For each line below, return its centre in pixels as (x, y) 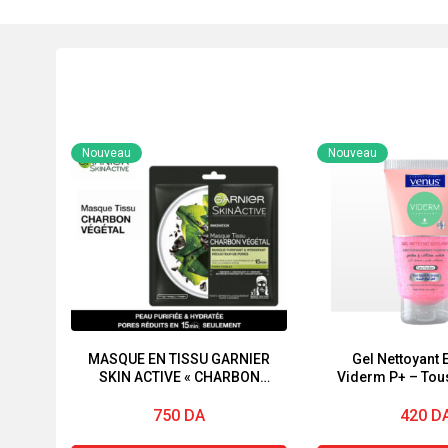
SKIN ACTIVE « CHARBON (179, 377)
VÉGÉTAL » (179, 395)
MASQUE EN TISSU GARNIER (179, 359)
